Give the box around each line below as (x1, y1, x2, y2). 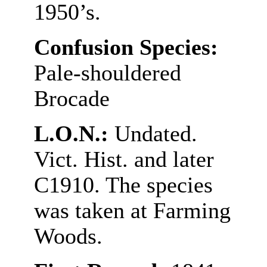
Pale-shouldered (33, 61, 181, 85)
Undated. (114, 122, 197, 146)
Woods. (33, 224, 103, 249)
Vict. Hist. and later (33, 147, 214, 172)
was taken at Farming (33, 198, 231, 223)
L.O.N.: (33, 122, 114, 146)
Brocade (33, 86, 110, 111)
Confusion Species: (33, 35, 218, 60)
